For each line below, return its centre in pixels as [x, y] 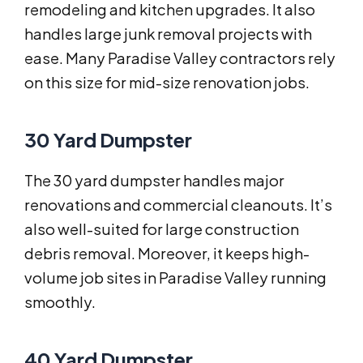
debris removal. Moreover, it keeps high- [167, 254]
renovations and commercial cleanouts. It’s [178, 205]
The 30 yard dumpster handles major [154, 181]
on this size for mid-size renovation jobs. [167, 83]
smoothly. [60, 302]
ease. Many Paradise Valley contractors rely [180, 58]
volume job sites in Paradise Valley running [175, 278]
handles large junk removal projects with [168, 34]
